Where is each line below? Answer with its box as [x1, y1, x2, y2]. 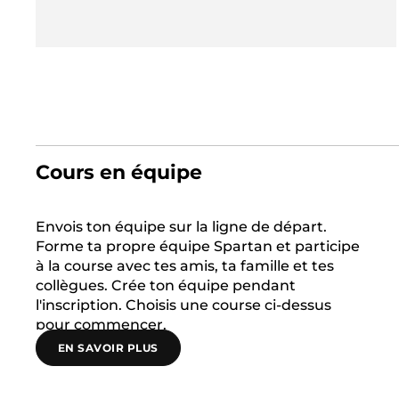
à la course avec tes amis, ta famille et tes [36, 257, 334, 274]
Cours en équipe [36, 160, 202, 184]
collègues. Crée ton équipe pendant [36, 277, 296, 294]
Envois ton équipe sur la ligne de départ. [36, 218, 327, 235]
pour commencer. [36, 316, 167, 333]
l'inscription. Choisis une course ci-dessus [36, 297, 331, 313]
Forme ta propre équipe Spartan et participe [36, 238, 360, 255]
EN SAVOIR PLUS [58, 341, 159, 354]
